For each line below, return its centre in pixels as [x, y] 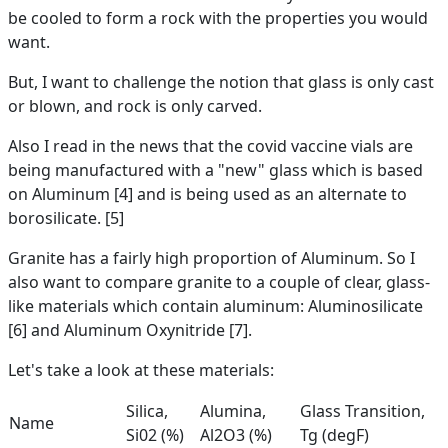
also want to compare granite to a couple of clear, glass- [219, 282]
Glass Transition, [362, 411]
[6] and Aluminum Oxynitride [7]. [130, 330]
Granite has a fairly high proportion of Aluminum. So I [211, 258]
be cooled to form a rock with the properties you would [218, 18]
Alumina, [233, 411]
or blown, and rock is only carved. [135, 106]
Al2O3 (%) [236, 435]
